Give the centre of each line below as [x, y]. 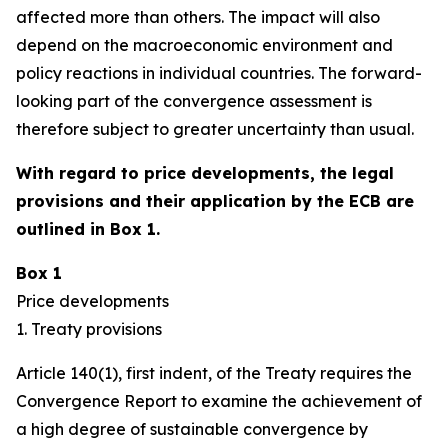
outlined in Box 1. [88, 229]
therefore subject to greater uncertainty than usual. [215, 129]
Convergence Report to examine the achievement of [219, 401]
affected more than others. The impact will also [198, 17]
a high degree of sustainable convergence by [192, 429]
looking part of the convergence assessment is [194, 101]
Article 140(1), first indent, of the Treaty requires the [214, 373]
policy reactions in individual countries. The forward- [219, 73]
